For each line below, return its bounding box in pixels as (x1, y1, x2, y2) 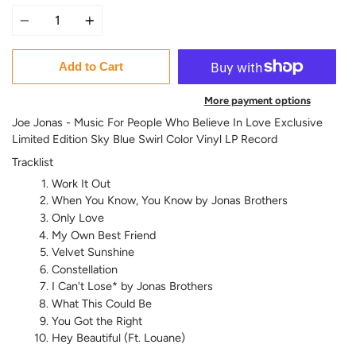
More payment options (203, 95, 311, 107)
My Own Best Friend (52, 227, 156, 242)
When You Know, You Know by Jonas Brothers (52, 193, 288, 208)
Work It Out (52, 176, 110, 191)
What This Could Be (52, 296, 152, 311)
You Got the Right (52, 313, 142, 328)
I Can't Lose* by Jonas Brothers (52, 279, 213, 294)
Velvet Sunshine (52, 245, 134, 260)
